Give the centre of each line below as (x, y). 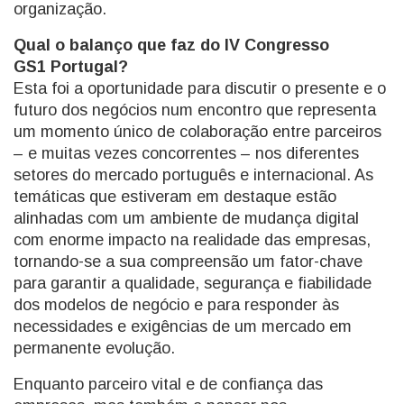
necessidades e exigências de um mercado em (183, 326)
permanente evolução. (94, 348)
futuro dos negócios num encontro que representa (195, 110)
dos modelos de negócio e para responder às (176, 305)
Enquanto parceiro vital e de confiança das (168, 384)
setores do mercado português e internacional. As (193, 175)
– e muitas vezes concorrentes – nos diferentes (186, 153)
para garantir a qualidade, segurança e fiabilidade (193, 283)
